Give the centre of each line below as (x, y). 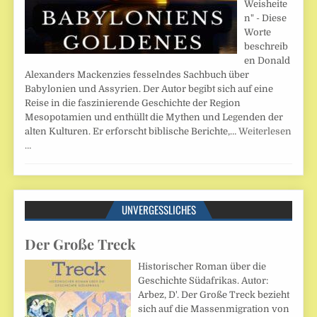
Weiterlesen (265, 131)
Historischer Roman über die (202, 266)
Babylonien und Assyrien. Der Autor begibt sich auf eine (149, 88)
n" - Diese (266, 18)
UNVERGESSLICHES (158, 209)
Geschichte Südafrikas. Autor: (203, 280)
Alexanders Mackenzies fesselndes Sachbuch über (137, 74)
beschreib (266, 46)
